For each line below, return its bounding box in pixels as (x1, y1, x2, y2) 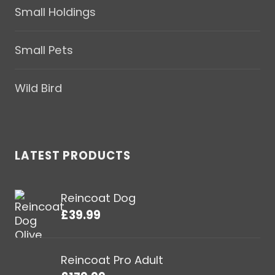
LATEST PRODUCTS (15, 147, 131, 163)
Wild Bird (15, 80, 62, 96)
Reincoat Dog (61, 190, 136, 206)
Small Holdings (15, 4, 96, 20)
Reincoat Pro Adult (61, 252, 163, 268)
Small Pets (15, 42, 73, 58)
